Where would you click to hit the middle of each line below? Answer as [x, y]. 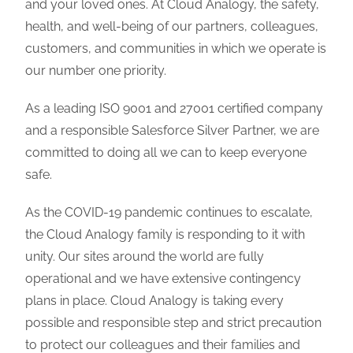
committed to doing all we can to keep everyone [166, 152]
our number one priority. [98, 71]
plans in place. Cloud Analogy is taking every [155, 301]
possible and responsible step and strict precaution [174, 323]
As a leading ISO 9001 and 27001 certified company [175, 108]
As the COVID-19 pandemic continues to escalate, [169, 212]
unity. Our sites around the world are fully [145, 256]
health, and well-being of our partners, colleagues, [172, 26]
